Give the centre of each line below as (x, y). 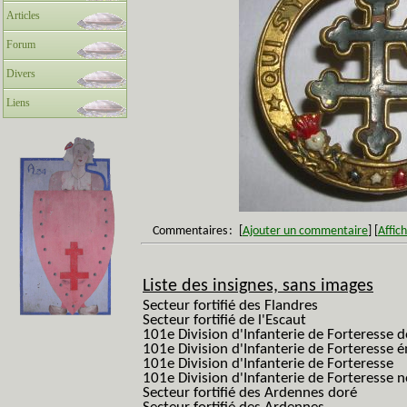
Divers (21, 74)
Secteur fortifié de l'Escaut (224, 320)
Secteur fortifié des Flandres (230, 306)
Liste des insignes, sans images (258, 286)
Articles (23, 15)
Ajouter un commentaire (305, 231)
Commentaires (190, 231)
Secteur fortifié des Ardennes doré (250, 393)
